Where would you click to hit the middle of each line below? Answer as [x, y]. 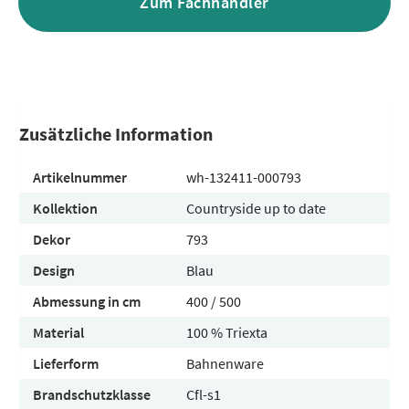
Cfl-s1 [204, 394]
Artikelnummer [80, 177]
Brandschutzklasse [92, 394]
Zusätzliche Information [116, 134]
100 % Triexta [227, 332]
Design [54, 270]
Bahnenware [225, 363]
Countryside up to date [256, 208]
